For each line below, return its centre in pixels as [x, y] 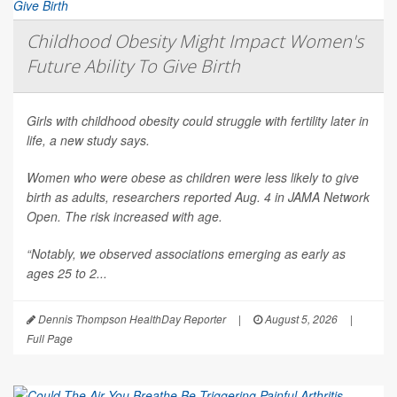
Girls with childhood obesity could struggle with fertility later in [198, 121]
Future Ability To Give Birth [133, 66]
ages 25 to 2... [67, 273]
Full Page [50, 339]
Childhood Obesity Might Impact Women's [195, 42]
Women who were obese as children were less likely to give [193, 178]
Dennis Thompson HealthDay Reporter [131, 319]
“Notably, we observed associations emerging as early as [186, 254]
